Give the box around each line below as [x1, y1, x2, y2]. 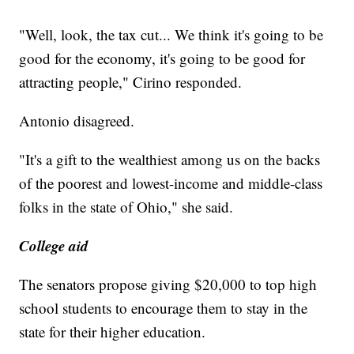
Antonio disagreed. [19, 110, 135, 130]
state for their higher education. [19, 321, 206, 341]
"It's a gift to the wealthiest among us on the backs [19, 149, 321, 169]
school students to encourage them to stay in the [19, 297, 308, 318]
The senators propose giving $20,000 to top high [19, 273, 318, 294]
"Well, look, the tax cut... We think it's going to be [19, 24, 324, 44]
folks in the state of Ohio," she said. [19, 196, 234, 217]
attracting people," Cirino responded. [19, 71, 243, 92]
